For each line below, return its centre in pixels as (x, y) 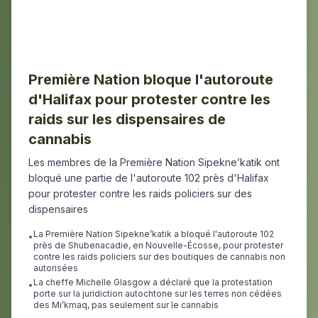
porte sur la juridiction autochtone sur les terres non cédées (158, 294)
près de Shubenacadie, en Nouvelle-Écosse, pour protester (158, 245)
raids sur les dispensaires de (127, 119)
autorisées (56, 268)
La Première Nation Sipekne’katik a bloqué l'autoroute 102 (154, 234)
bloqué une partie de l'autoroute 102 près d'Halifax (149, 178)
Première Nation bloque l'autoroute (151, 79)
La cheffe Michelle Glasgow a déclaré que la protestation (153, 282)
